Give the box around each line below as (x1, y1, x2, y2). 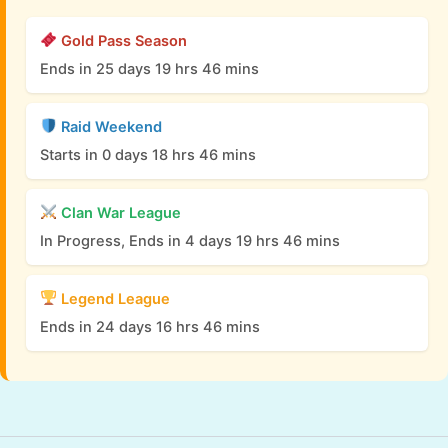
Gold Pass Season (56, 31, 187, 50)
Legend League (56, 289, 170, 308)
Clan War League (56, 203, 181, 222)
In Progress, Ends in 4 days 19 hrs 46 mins (40, 231, 340, 250)
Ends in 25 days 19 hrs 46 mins (40, 59, 259, 78)
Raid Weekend (56, 117, 162, 136)
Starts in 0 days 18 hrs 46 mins (40, 145, 256, 164)
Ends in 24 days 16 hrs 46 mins (40, 317, 260, 336)
